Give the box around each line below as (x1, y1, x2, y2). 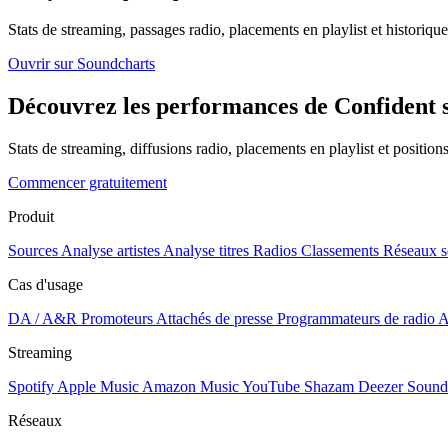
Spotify (8, 377, 54, 395)
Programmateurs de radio (277, 309, 435, 327)
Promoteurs (81, 309, 153, 327)
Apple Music (57, 377, 139, 395)
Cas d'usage (8, 275, 83, 293)
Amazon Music (142, 377, 239, 395)
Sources (8, 241, 58, 259)
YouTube (242, 377, 300, 395)
